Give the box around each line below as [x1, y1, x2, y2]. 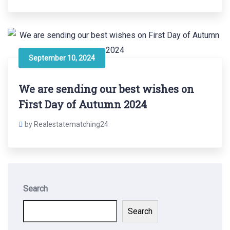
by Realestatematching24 [25, 120, 108, 129]
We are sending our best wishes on [18, 82, 194, 96]
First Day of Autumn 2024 [18, 98, 147, 111]
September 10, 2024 [29, 54, 95, 63]
